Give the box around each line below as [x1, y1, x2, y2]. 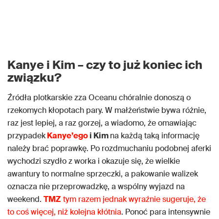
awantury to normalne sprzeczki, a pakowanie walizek [7, 169, 198, 179]
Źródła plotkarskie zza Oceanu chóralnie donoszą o [7, 92, 191, 103]
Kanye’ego [45, 131, 88, 141]
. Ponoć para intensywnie [121, 207, 210, 217]
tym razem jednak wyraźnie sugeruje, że [61, 194, 206, 204]
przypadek [7, 131, 45, 141]
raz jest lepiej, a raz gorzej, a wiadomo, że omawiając [7, 118, 197, 128]
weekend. [7, 194, 44, 204]
